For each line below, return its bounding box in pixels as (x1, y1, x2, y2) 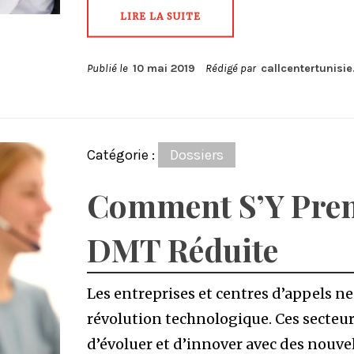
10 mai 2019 (132, 62, 195, 75)
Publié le (86, 62, 133, 75)
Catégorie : (86, 146, 158, 164)
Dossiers (169, 146, 224, 164)
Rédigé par (202, 62, 261, 75)
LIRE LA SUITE (119, 10, 201, 22)
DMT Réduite (86, 228, 278, 270)
